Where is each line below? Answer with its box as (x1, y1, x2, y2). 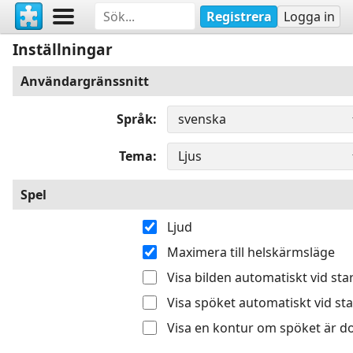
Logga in (283, 7, 335, 25)
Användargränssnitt (20, 72, 149, 90)
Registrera (206, 7, 272, 25)
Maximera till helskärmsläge (166, 243, 335, 261)
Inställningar (13, 38, 113, 60)
